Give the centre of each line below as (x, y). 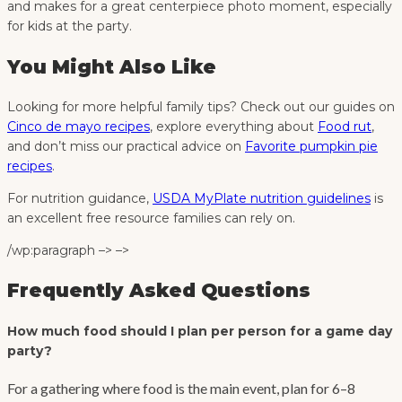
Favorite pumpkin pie (311, 147)
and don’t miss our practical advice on (126, 147)
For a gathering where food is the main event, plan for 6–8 (181, 388)
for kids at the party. (70, 26)
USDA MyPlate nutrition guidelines (262, 199)
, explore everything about (234, 127)
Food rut (345, 127)
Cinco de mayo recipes (79, 127)
